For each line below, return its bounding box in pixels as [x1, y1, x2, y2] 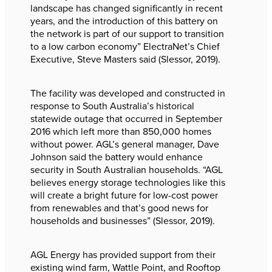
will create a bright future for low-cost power [30, 188, 218, 203]
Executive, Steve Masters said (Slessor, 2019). [30, 52, 220, 67]
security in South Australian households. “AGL [30, 163, 223, 177]
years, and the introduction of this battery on [30, 14, 218, 29]
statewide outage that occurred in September [30, 112, 222, 126]
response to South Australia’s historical [30, 99, 194, 114]
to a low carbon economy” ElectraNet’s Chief [30, 39, 220, 54]
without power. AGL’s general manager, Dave [30, 137, 219, 152]
